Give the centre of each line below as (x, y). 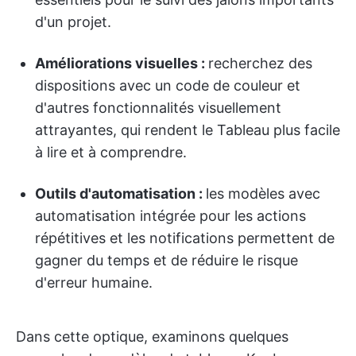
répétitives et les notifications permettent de (185, 238)
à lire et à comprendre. (111, 152)
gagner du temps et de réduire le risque (166, 260)
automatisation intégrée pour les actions (170, 216)
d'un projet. (73, 22)
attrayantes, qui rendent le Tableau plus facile (188, 130)
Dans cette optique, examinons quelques (152, 337)
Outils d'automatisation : (120, 193)
